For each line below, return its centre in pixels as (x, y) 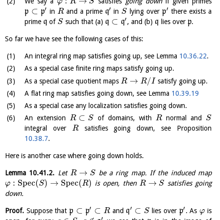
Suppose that (47, 211)
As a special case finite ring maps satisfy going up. (99, 69)
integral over (48, 128)
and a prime (84, 12)
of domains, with (124, 118)
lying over (145, 12)
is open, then (116, 183)
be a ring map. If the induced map (154, 173)
